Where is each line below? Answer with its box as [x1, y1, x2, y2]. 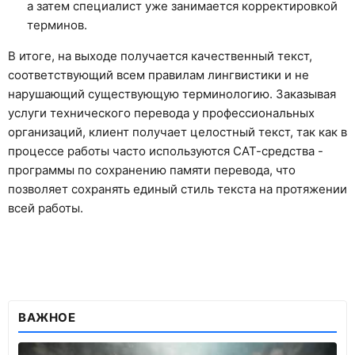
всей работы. [8, 200, 83, 216]
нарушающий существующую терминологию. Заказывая [8, 86, 336, 101]
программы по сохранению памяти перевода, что [8, 162, 296, 177]
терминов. [27, 17, 87, 32]
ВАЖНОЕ [18, 309, 76, 325]
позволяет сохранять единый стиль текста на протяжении [8, 181, 347, 197]
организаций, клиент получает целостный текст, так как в [8, 124, 347, 139]
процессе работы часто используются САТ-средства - [8, 143, 323, 158]
